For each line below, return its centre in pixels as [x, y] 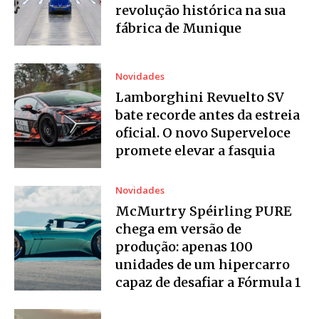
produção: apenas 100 [184, 247]
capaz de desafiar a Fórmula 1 [209, 283]
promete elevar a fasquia [195, 151]
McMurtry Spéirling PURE [204, 211]
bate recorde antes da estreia [208, 115]
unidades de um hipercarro [203, 265]
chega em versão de [179, 229]
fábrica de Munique [179, 28]
